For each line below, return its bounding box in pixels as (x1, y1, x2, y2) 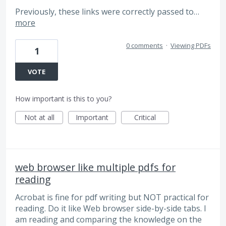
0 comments (126, 40, 163, 50)
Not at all (24, 112, 54, 122)
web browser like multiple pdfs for (15, 160, 176, 174)
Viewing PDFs (171, 40, 211, 50)
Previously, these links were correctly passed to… (15, 6, 199, 17)
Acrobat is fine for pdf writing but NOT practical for (15, 191, 209, 203)
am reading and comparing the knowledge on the (15, 213, 202, 225)
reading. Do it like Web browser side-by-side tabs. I (15, 202, 206, 214)
